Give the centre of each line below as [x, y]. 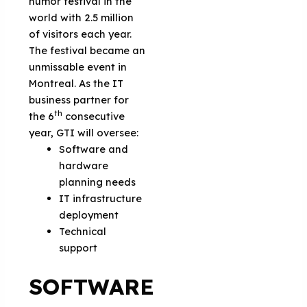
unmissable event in [78, 66]
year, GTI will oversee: [84, 132]
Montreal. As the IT [76, 83]
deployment [89, 214]
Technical [83, 231]
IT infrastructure [101, 198]
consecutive [94, 116]
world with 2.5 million [82, 17]
